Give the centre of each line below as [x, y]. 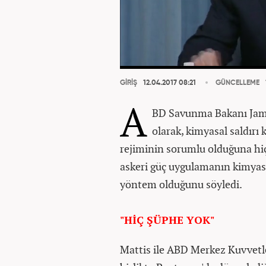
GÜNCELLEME [237, 83]
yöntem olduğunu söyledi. [181, 184]
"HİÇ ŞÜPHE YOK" [167, 220]
